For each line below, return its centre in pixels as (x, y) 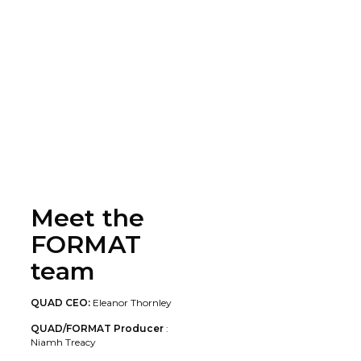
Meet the (88, 218)
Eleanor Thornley (132, 302)
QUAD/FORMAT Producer (98, 328)
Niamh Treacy (63, 342)
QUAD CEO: (62, 302)
